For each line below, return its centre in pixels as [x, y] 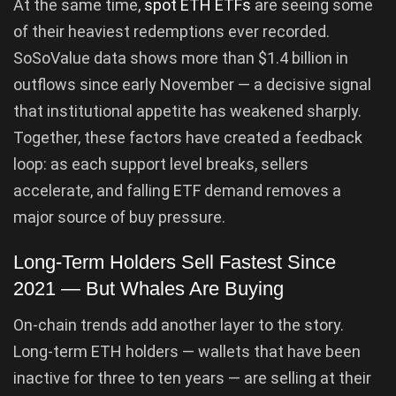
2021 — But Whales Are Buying [148, 289]
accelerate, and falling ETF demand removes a [177, 190]
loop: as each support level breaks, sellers [161, 164]
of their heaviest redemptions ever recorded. [171, 31]
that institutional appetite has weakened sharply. [187, 110]
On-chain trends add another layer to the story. [179, 325]
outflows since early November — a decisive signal [192, 84]
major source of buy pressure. [119, 217]
